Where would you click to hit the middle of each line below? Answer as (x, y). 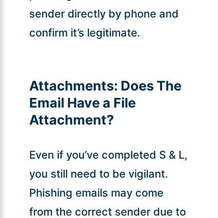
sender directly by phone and (104, 13)
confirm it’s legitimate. (84, 32)
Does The (149, 86)
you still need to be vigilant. (98, 173)
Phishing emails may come (96, 192)
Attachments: (73, 86)
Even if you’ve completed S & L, (108, 154)
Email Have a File (82, 103)
